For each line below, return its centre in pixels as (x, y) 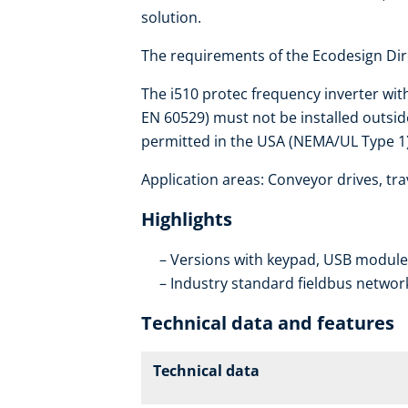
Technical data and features (268, 323)
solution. (171, 18)
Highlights (187, 219)
